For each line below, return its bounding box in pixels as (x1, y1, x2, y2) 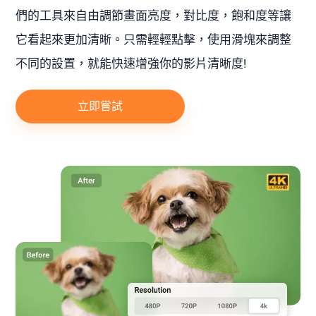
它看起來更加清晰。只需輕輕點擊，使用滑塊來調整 (16, 32, 292, 47)
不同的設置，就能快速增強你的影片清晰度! (16, 56, 247, 71)
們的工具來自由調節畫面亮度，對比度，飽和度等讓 (16, 8, 292, 23)
